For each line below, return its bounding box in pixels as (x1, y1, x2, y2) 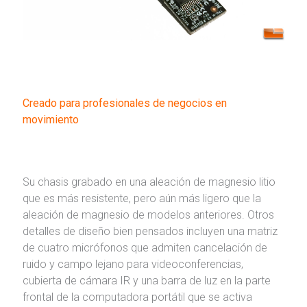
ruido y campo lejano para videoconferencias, (22, 258, 243, 271)
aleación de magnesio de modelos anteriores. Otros (22, 208, 274, 222)
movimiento (22, 113, 79, 127)
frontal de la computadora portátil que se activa (22, 291, 252, 304)
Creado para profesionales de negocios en (22, 97, 227, 110)
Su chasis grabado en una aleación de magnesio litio (22, 175, 275, 189)
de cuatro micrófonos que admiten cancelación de (22, 241, 267, 255)
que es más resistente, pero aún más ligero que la (22, 192, 261, 206)
